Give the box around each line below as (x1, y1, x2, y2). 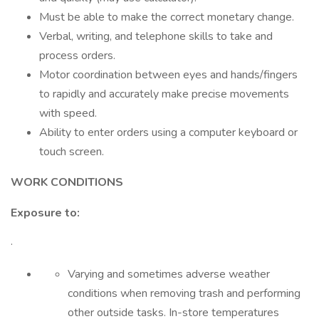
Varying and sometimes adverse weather (68, 266, 270, 282)
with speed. (39, 105, 97, 121)
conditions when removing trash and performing (68, 286, 300, 301)
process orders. (39, 48, 115, 63)
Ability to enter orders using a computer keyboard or (39, 125, 298, 140)
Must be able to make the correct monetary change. (39, 9, 294, 25)
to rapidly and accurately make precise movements (39, 86, 289, 102)
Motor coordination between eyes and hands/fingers (39, 67, 298, 83)
